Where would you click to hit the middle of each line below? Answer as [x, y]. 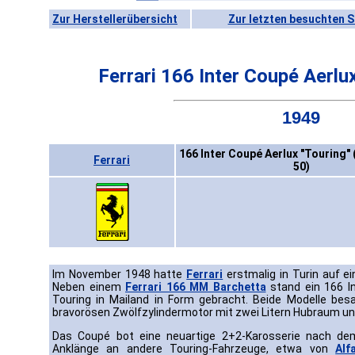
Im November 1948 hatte [120, 275]
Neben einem [89, 287]
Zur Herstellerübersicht [115, 19]
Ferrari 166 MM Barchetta [196, 287]
